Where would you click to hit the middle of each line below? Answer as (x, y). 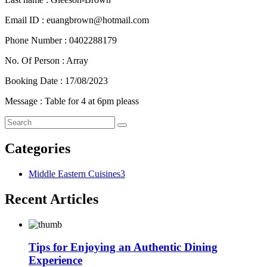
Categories (38, 148)
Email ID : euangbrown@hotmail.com (77, 20)
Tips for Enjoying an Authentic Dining (123, 247)
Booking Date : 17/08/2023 (56, 80)
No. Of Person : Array (46, 60)
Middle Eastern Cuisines (74, 173)
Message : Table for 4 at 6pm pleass (72, 101)
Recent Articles (52, 199)
